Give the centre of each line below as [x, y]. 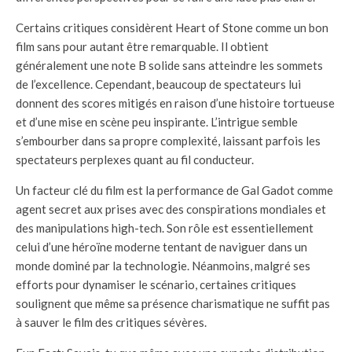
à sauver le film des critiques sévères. [111, 323]
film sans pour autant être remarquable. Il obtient [142, 47]
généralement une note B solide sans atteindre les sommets [169, 66]
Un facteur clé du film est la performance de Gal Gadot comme [174, 191]
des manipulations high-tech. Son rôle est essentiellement [165, 228]
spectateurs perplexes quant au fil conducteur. [135, 160]
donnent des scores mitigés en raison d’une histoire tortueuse [175, 103]
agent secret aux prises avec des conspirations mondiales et [171, 209]
